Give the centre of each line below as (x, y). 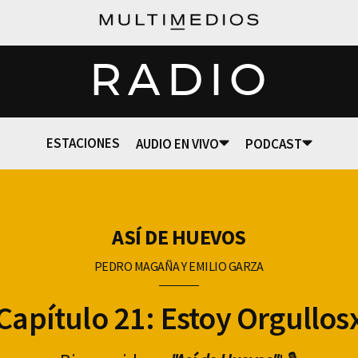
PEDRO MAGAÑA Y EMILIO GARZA (179, 266)
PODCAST (273, 143)
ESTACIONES (83, 143)
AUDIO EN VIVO (177, 143)
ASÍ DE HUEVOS (179, 237)
